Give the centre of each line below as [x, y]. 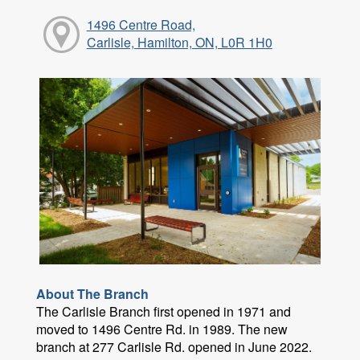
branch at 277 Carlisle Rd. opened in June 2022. [174, 347]
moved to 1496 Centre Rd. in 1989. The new [162, 329]
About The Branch [92, 294]
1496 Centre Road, [141, 25]
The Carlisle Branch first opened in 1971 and [164, 312]
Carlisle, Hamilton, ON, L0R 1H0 [179, 43]
